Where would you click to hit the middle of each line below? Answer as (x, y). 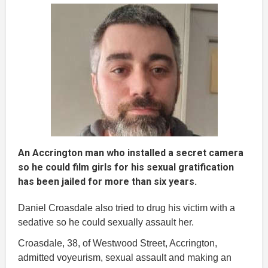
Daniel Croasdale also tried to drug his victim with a (127, 208)
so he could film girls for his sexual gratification (126, 167)
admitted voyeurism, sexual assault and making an (125, 257)
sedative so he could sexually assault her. (106, 222)
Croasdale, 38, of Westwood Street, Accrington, (118, 243)
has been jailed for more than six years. (107, 181)
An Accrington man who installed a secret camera (131, 153)
